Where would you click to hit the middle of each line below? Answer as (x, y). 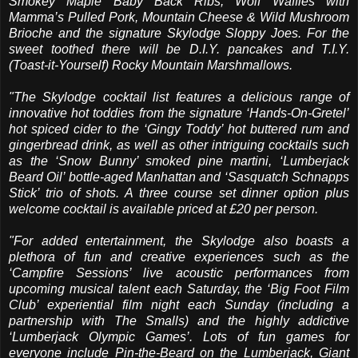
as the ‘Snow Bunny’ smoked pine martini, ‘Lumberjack (179, 161)
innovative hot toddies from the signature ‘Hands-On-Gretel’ (179, 113)
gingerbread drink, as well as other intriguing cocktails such (179, 145)
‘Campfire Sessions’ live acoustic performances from (179, 272)
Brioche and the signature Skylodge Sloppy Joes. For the (179, 33)
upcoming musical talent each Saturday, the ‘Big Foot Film (179, 288)
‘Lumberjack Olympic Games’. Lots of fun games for (179, 336)
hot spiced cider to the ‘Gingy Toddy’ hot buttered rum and (179, 129)
